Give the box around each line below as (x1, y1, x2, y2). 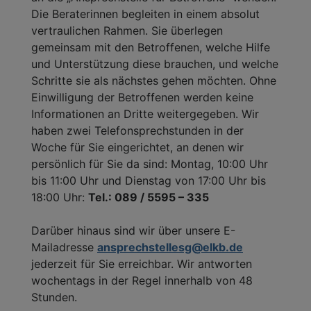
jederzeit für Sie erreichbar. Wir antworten (31, 256, 252, 271)
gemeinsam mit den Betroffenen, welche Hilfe (31, 40, 270, 54)
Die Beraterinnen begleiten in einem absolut (31, 6, 260, 21)
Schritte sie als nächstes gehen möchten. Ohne (31, 73, 276, 87)
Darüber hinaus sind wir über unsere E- (31, 223, 235, 237)
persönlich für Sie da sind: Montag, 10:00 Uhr (31, 156, 268, 171)
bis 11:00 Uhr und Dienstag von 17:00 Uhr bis (31, 173, 266, 187)
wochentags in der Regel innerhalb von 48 (31, 273, 253, 287)
